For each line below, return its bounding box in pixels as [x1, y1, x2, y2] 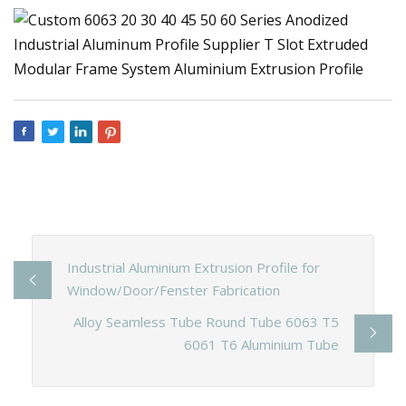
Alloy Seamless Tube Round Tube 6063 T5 [73, 312, 340, 331]
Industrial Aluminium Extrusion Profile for [66, 257, 320, 276]
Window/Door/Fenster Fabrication [66, 280, 280, 299]
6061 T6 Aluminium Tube [184, 334, 340, 353]
